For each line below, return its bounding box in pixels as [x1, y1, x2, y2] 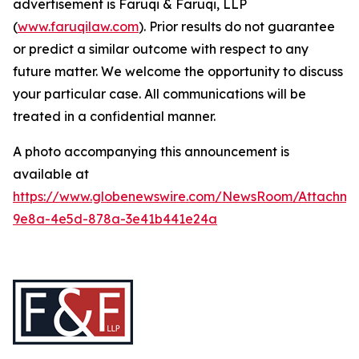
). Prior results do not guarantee [139, 18, 335, 34]
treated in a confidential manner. [13, 107, 216, 124]
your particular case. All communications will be [13, 85, 306, 102]
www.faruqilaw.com [18, 18, 139, 34]
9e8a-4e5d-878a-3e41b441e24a [13, 210, 217, 227]
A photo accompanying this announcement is [13, 143, 289, 159]
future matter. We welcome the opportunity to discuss [13, 63, 343, 79]
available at [13, 165, 89, 182]
